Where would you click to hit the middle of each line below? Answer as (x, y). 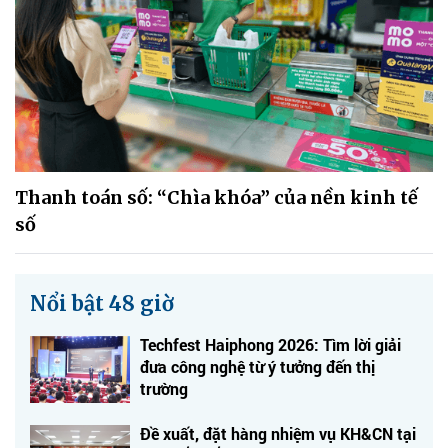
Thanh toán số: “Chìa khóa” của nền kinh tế (216, 197)
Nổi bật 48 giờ (102, 303)
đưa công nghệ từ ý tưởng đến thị (257, 366)
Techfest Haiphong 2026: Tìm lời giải (270, 344)
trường (164, 388)
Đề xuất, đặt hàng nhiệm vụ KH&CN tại (278, 433)
